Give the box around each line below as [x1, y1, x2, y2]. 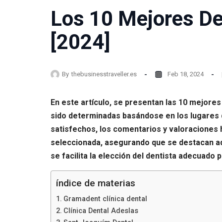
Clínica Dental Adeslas [63, 207, 138, 215]
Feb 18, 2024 [167, 70, 204, 78]
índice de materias [56, 177, 135, 189]
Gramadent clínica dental [63, 195, 147, 203]
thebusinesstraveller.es [71, 70, 137, 78]
